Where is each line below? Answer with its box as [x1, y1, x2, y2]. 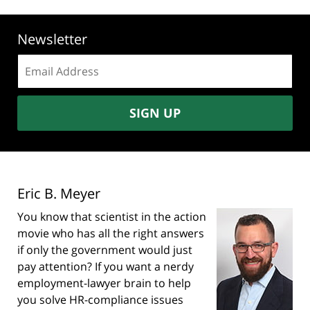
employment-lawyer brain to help [17, 275, 191, 291]
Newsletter [17, 30, 87, 49]
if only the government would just [17, 242, 192, 258]
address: [17, 71, 63, 86]
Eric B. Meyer [17, 184, 100, 203]
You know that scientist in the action [17, 209, 206, 225]
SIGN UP [129, 104, 181, 122]
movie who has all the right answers [17, 226, 204, 241]
